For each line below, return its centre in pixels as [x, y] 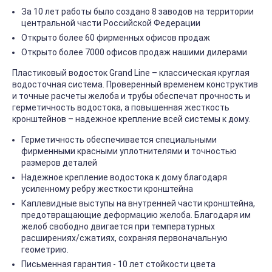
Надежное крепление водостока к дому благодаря [124, 178]
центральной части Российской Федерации [112, 23]
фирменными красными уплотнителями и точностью [129, 151]
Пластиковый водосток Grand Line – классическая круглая [131, 73]
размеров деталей [60, 163]
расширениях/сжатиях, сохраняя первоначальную [124, 238]
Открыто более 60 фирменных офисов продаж [117, 38]
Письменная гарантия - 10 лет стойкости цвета [119, 264]
